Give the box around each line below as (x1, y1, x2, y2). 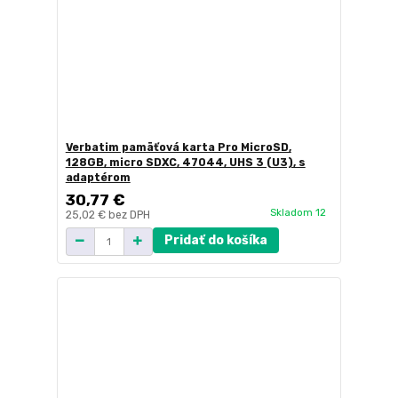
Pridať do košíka (163, 232, 267, 248)
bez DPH (107, 208, 150, 221)
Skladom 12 (269, 205, 329, 219)
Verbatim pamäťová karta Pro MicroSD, (65, 140, 291, 154)
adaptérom (65, 171, 131, 184)
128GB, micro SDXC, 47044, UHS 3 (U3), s (65, 155, 306, 169)
